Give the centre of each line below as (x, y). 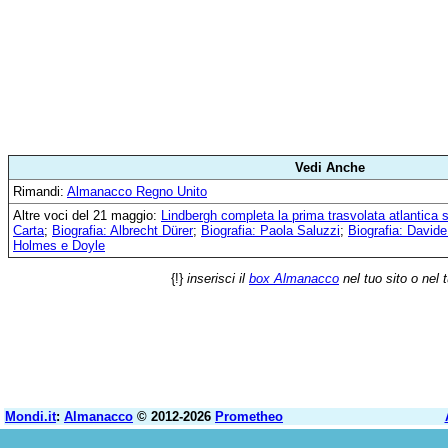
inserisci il (218, 278)
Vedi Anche (330, 167)
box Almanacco (294, 278)
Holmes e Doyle (59, 245)
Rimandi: (40, 191)
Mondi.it (30, 416)
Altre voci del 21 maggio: (87, 215)
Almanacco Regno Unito (137, 191)
